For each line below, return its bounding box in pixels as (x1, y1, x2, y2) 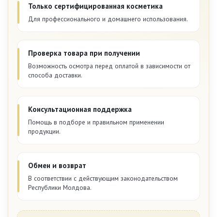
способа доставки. (28, 71, 82, 80)
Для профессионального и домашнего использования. (28, 15, 188, 24)
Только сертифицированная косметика (28, 1, 163, 11)
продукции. (28, 127, 61, 136)
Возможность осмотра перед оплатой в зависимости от (28, 62, 190, 71)
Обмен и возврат (28, 161, 86, 170)
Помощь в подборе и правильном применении (28, 118, 164, 127)
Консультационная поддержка (28, 105, 132, 114)
